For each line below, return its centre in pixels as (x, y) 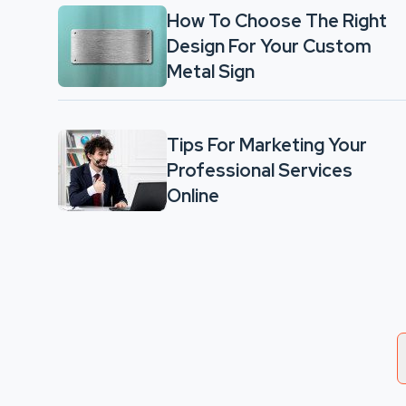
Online (193, 196)
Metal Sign (213, 72)
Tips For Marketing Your (267, 145)
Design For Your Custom (269, 46)
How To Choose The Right (277, 21)
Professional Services (260, 170)
